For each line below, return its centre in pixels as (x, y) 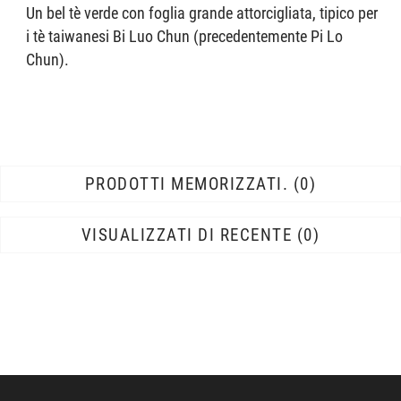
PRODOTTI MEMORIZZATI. (187, 183)
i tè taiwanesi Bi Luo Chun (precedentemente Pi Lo (185, 36)
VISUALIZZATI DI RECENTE (187, 235)
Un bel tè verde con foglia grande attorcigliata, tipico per (202, 13)
